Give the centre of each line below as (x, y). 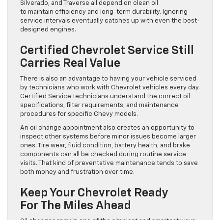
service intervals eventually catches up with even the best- (110, 21)
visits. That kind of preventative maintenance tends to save (109, 164)
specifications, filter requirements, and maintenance (99, 106)
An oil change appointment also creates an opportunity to (107, 128)
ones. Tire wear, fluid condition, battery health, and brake (105, 146)
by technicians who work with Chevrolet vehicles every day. (110, 88)
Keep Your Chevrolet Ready (94, 193)
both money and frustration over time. (77, 172)
